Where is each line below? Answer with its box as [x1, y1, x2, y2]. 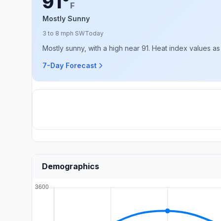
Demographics [42, 161, 99, 171]
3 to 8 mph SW [42, 30, 85, 37]
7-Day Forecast [42, 61, 97, 70]
